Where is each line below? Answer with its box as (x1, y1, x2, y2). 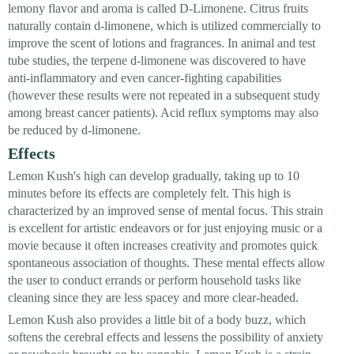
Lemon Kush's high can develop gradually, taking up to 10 (8, 169, 299, 183)
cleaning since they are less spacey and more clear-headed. (8, 291, 299, 305)
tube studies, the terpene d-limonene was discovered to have (8, 54, 306, 68)
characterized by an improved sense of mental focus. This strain (8, 204, 323, 218)
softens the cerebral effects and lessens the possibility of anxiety (8, 330, 323, 345)
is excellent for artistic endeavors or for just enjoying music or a (8, 221, 322, 235)
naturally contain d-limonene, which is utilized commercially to (8, 19, 321, 33)
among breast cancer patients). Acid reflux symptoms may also (8, 106, 318, 120)
